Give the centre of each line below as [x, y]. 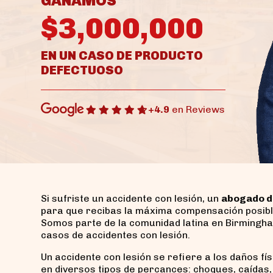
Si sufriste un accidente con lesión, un [131, 198]
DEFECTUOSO [82, 70]
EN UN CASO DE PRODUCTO [122, 55]
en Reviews [197, 109]
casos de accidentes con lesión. [115, 235]
